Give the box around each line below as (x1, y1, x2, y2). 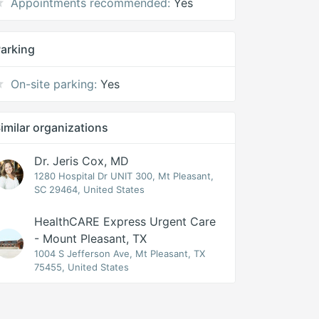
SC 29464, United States (34, 184, 145, 195)
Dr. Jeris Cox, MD (34, 154, 130, 168)
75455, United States (34, 261, 130, 273)
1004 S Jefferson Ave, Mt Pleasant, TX (34, 248, 206, 259)
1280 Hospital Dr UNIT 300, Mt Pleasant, (34, 170, 214, 182)
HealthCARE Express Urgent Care (34, 214, 216, 229)
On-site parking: (11, 77, 98, 91)
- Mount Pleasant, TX (34, 231, 147, 246)
